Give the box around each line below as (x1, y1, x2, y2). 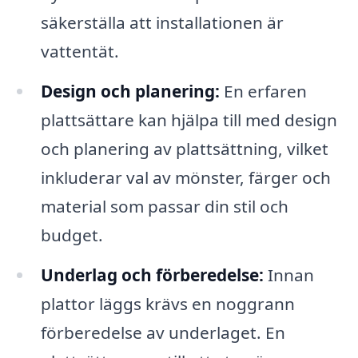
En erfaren (219, 79, 307, 102)
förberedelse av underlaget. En (40, 320, 285, 344)
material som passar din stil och (40, 194, 288, 217)
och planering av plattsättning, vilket (40, 137, 328, 160)
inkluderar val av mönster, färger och (40, 165, 331, 189)
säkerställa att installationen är (40, 10, 284, 34)
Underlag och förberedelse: (40, 263, 264, 286)
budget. (40, 223, 103, 246)
